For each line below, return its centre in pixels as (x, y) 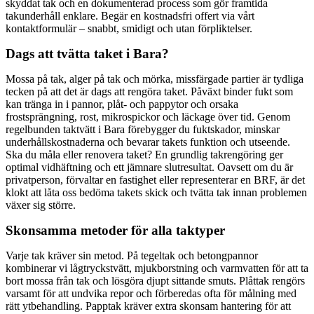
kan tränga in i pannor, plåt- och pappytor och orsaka (122, 104)
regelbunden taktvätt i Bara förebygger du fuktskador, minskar (143, 129)
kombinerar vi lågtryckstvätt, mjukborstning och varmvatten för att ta (157, 268)
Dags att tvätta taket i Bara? (87, 53)
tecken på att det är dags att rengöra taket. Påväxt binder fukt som (149, 91)
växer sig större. (41, 205)
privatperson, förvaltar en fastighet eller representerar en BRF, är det (155, 179)
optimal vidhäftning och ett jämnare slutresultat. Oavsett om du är (149, 167)
